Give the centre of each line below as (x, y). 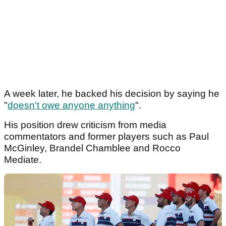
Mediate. (24, 160)
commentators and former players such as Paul (106, 137)
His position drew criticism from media (85, 125)
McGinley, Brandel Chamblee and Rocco (92, 148)
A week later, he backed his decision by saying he (112, 94)
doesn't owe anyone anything (71, 105)
